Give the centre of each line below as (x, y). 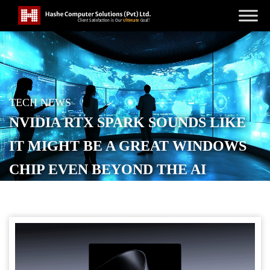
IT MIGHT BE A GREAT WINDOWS (128, 146)
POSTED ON (52, 194)
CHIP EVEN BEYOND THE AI (108, 169)
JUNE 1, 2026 (137, 194)
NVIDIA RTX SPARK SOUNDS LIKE (127, 122)
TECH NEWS (40, 102)
